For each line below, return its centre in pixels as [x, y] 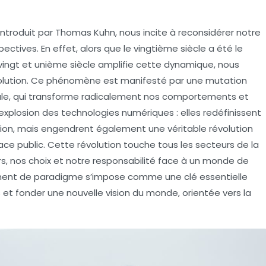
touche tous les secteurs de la [190, 144]
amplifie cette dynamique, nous [167, 64]
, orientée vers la [215, 192]
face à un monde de [202, 160]
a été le [224, 48]
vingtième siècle [170, 48]
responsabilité [124, 160]
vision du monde [142, 192]
